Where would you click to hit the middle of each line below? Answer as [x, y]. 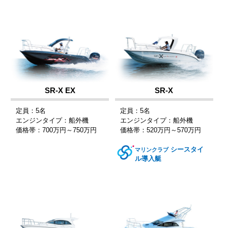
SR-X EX [60, 90]
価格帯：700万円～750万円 [56, 130]
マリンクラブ [151, 149]
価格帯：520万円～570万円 [160, 130]
